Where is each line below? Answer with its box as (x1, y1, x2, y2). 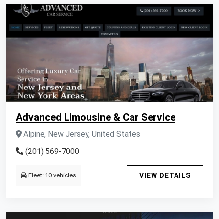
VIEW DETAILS (139, 172, 191, 179)
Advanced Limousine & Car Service (16, 111, 175, 123)
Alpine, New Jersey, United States (22, 130, 140, 139)
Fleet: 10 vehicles (27, 172, 76, 179)
